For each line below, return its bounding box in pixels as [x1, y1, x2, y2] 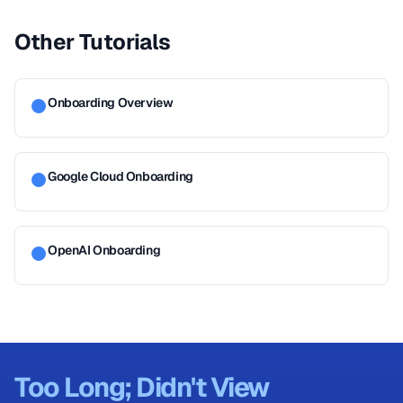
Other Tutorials [14, 28, 171, 56]
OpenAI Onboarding [48, 242, 161, 258]
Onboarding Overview [48, 94, 174, 111]
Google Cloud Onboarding [48, 168, 193, 184]
